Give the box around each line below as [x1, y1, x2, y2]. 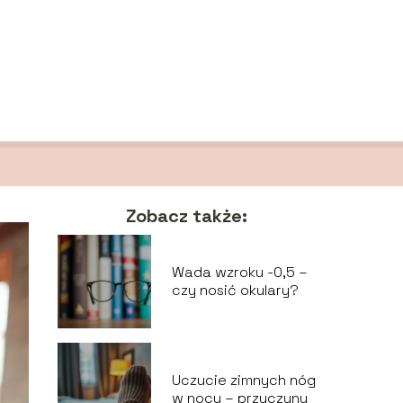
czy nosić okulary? [171, 281, 299, 300]
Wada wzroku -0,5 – [171, 263, 308, 282]
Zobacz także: [125, 204, 247, 228]
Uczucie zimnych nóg [171, 371, 316, 390]
